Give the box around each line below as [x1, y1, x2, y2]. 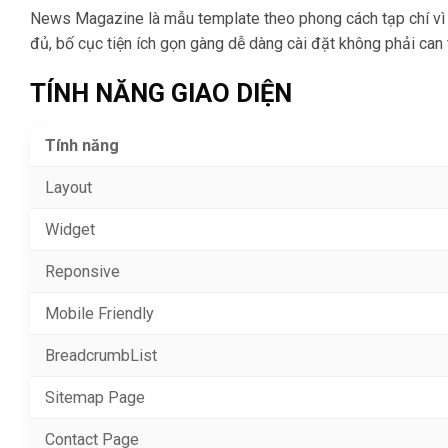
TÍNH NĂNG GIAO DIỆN [30, 77, 292, 108]
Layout [45, 177, 92, 197]
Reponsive [45, 261, 120, 281]
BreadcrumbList [45, 345, 157, 365]
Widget [45, 219, 95, 239]
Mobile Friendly [45, 303, 154, 323]
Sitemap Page [45, 387, 145, 407]
